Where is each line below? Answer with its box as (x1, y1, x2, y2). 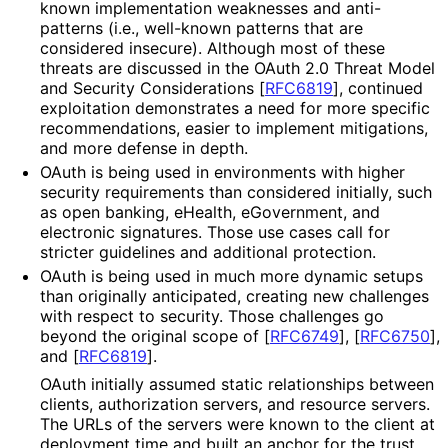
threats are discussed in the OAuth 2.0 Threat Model (40, 57, 435, 78)
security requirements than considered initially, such (40, 181, 432, 202)
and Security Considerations (40, 77, 259, 98)
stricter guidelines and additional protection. (40, 241, 375, 262)
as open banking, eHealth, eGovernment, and (40, 201, 380, 222)
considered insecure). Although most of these (40, 37, 385, 58)
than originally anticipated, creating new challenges (40, 285, 429, 306)
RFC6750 (360, 325, 430, 346)
